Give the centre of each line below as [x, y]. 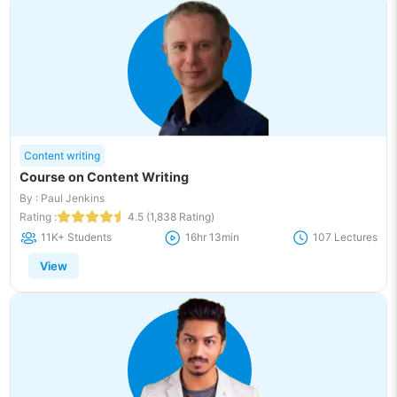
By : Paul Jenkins [62, 198]
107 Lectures [345, 237]
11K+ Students [77, 237]
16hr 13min [212, 237]
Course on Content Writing [105, 177]
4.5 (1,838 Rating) [171, 217]
